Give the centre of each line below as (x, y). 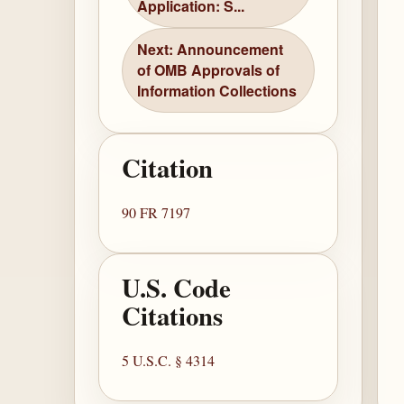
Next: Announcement (211, 50)
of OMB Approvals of (209, 70)
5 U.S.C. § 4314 (169, 361)
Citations (173, 316)
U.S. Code (177, 288)
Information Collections (217, 91)
